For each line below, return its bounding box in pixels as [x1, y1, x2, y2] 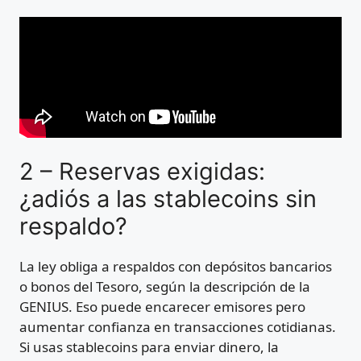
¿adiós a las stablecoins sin [19, 185, 317, 214]
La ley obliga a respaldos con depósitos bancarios [19, 257, 332, 276]
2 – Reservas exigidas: [19, 157, 265, 186]
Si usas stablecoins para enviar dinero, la [19, 338, 279, 357]
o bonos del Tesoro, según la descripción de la [19, 277, 310, 297]
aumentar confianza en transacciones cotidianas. [19, 317, 336, 337]
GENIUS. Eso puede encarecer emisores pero [19, 297, 305, 317]
